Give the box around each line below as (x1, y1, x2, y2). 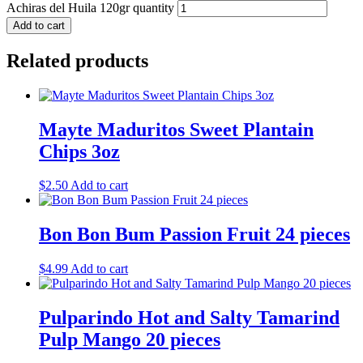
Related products (6, 49, 148, 71)
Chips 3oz (39, 140, 120, 162)
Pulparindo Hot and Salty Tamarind (39, 307, 340, 329)
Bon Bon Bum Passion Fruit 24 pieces (39, 224, 350, 246)
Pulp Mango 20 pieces (39, 329, 220, 351)
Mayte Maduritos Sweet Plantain (39, 118, 314, 140)
